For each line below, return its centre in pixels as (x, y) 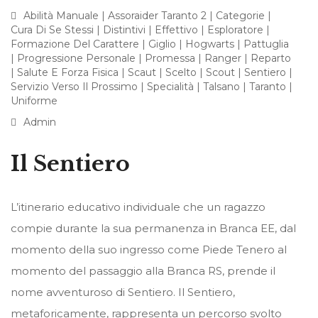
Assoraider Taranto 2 (157, 16)
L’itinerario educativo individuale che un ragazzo (138, 207)
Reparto (271, 59)
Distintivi (124, 30)
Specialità (170, 87)
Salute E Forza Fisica (68, 73)
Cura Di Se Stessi (52, 30)
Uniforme (34, 101)
